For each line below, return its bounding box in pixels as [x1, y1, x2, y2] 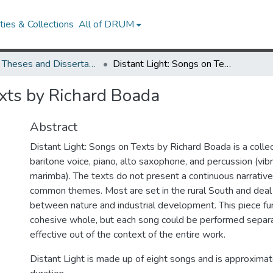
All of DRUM [79, 18, 135, 31]
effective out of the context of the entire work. [30, 228, 225, 241]
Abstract [30, 119, 77, 135]
